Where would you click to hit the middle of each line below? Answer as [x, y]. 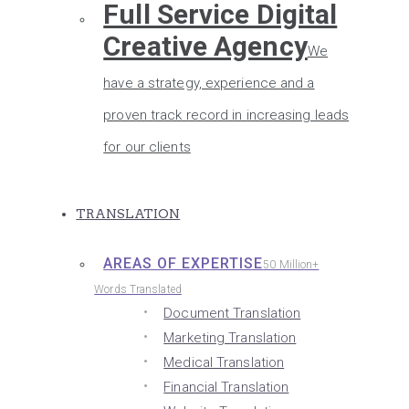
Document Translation [232, 313]
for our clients [147, 147]
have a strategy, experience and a [209, 83]
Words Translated [138, 289]
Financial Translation [226, 387]
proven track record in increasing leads [226, 115]
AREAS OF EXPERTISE [184, 263]
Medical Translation [224, 362]
